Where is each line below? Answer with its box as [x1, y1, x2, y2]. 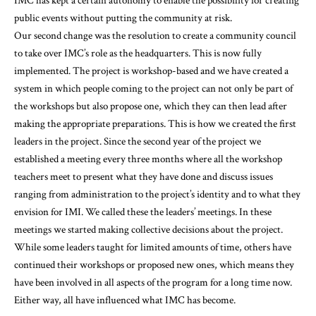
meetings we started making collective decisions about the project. [14, 223, 283, 237]
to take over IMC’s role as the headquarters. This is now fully [14, 47, 262, 61]
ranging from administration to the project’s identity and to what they [14, 188, 300, 202]
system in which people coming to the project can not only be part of [14, 82, 293, 96]
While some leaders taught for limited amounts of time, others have [14, 241, 291, 255]
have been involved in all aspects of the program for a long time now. [14, 276, 292, 290]
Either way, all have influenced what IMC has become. [14, 293, 236, 308]
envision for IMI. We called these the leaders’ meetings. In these [14, 205, 272, 219]
